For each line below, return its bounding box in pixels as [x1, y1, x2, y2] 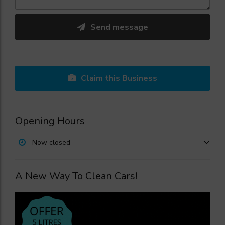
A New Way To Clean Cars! [15, 169, 137, 183]
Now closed [32, 137, 70, 147]
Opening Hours [15, 114, 85, 128]
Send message [90, 21, 148, 33]
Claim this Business [81, 73, 157, 84]
